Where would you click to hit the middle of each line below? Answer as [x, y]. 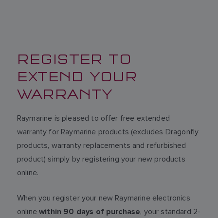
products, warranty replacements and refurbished [102, 145]
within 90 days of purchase [90, 212]
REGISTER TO [74, 58]
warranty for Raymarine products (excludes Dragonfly [108, 132]
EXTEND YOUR [77, 75]
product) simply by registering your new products [101, 159]
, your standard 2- [171, 211]
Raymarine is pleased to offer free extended [93, 118]
